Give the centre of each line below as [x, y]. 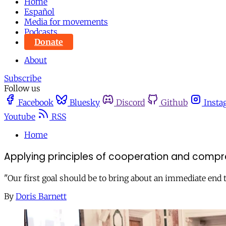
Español [39, 12]
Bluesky [85, 102]
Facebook [36, 102]
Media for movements [66, 22]
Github [174, 102]
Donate [49, 42]
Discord [130, 102]
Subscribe [23, 78]
